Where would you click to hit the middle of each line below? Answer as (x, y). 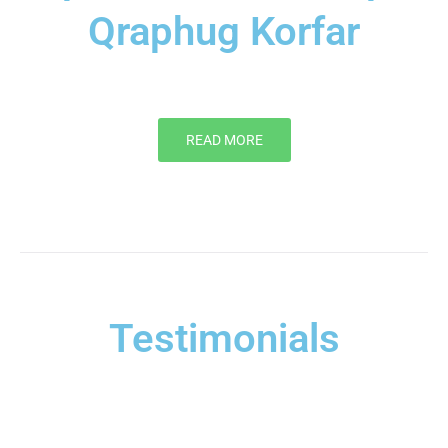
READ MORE (224, 139)
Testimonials (224, 338)
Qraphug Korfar (224, 31)
